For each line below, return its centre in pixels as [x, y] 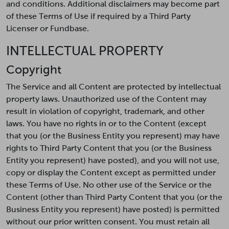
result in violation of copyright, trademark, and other [105, 111]
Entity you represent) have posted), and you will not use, [113, 160]
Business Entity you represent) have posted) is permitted [113, 209]
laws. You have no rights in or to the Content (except [106, 123]
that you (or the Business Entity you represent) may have [113, 136]
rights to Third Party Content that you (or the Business [109, 148]
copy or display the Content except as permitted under [111, 173]
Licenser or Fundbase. [48, 28]
